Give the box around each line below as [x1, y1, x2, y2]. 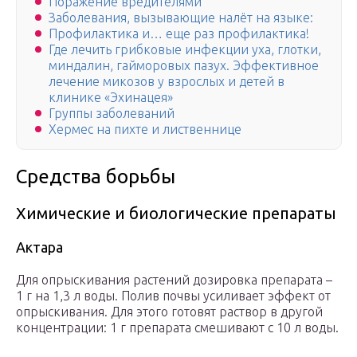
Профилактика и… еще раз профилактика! [49, 26, 309, 41]
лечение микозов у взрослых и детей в [49, 74, 284, 89]
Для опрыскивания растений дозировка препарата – [16, 273, 332, 288]
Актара [16, 239, 63, 256]
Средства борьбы [16, 166, 175, 188]
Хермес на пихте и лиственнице [49, 122, 241, 137]
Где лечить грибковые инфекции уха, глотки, [49, 42, 321, 57]
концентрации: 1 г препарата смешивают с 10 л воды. [16, 320, 339, 335]
